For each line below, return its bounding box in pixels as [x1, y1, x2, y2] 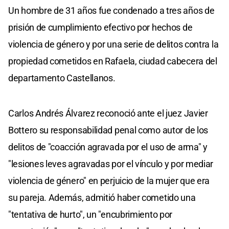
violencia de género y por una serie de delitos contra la [8, 38, 219, 50]
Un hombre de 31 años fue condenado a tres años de [8, 5, 215, 16]
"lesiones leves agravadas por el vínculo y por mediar [8, 158, 214, 169]
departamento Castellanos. [8, 72, 116, 83]
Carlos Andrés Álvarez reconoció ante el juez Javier [8, 107, 208, 119]
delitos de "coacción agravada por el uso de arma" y [8, 141, 208, 152]
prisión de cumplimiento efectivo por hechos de [8, 21, 193, 33]
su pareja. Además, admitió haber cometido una [8, 192, 196, 203]
